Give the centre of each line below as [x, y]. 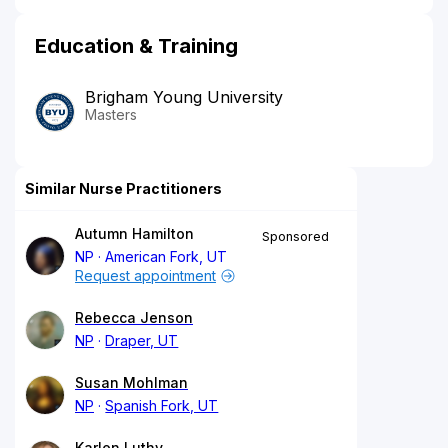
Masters [111, 114]
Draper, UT [142, 340]
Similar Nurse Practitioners [123, 188]
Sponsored [295, 236]
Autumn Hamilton [134, 233]
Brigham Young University [184, 96]
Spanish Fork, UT [162, 405]
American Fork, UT [166, 256]
